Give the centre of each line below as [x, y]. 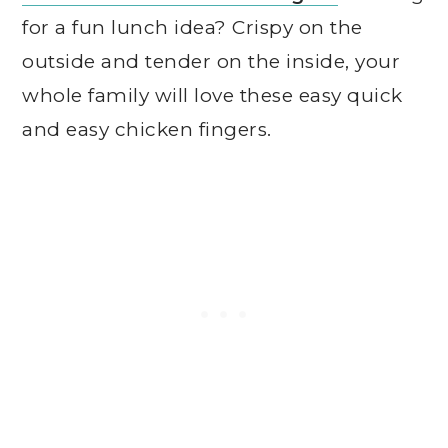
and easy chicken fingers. [147, 130]
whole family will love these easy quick [212, 96]
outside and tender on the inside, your [211, 62]
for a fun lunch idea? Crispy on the [192, 28]
